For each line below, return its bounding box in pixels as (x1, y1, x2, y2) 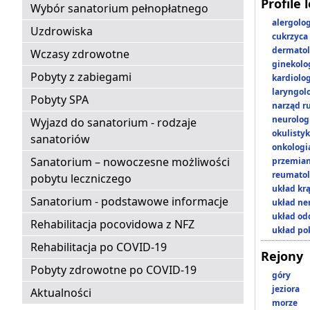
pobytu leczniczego (30, 171, 131, 187)
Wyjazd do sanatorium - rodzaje (30, 115, 197, 131)
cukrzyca (272, 30, 308, 43)
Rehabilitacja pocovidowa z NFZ (30, 217, 194, 232)
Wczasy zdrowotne (30, 46, 129, 62)
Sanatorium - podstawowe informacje (30, 194, 228, 210)
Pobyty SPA (30, 92, 89, 108)
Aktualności (30, 285, 91, 301)
